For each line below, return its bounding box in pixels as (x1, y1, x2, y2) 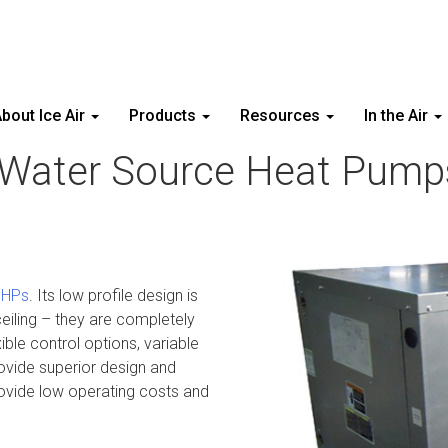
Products (129, 106, 200, 125)
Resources (240, 106, 324, 125)
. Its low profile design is (29, 286, 198, 305)
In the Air (364, 106, 432, 125)
